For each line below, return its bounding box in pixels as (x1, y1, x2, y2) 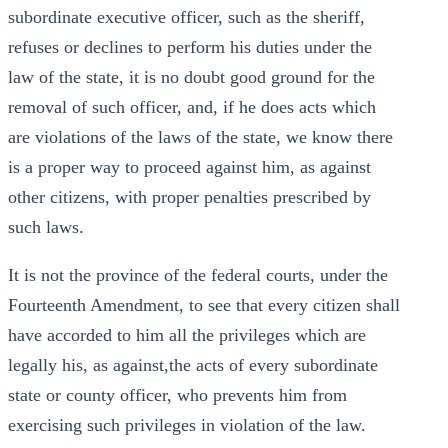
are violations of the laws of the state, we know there (8, 127, 393, 147)
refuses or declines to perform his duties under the (8, 37, 372, 57)
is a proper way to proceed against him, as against (8, 157, 371, 177)
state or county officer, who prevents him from (8, 385, 347, 405)
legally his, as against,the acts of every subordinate (8, 355, 378, 375)
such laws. (8, 217, 84, 237)
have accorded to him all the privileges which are (8, 325, 366, 345)
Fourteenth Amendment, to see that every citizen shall (8, 295, 400, 315)
